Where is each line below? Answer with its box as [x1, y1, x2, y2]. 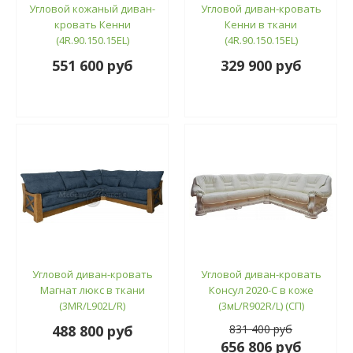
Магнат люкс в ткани [39, 282, 145, 297]
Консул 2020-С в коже [208, 282, 314, 297]
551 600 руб [51, 55, 133, 75]
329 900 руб [220, 55, 302, 75]
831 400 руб [229, 321, 292, 336]
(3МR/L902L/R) [59, 298, 125, 313]
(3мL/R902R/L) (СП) [217, 298, 304, 313]
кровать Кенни [54, 17, 131, 32]
